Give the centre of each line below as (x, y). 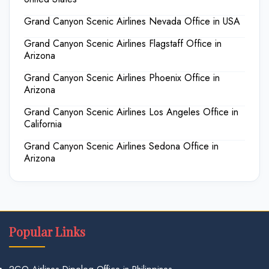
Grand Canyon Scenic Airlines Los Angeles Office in (131, 112)
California (43, 124)
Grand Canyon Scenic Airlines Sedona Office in (121, 146)
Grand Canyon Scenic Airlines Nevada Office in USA (132, 21)
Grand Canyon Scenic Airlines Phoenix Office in (122, 78)
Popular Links (47, 231)
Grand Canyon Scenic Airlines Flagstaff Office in (123, 44)
